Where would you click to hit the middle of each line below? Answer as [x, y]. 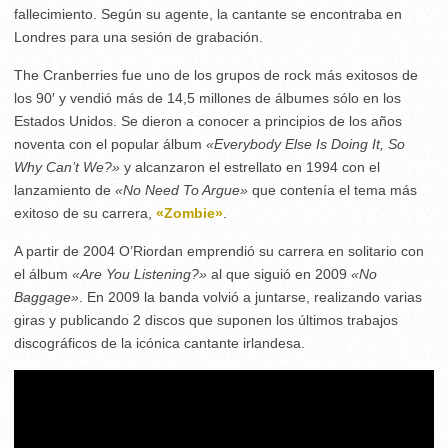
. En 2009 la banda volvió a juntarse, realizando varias [250, 296]
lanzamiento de [64, 189]
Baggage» [46, 296]
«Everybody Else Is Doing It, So [303, 143]
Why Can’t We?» [69, 166]
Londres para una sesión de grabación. [138, 36]
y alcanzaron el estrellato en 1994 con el [252, 166]
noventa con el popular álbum [108, 143]
